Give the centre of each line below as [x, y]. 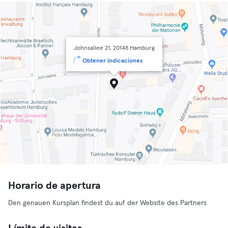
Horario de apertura [54, 186]
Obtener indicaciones [112, 61]
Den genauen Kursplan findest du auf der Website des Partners [107, 203]
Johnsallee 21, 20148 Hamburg [114, 48]
